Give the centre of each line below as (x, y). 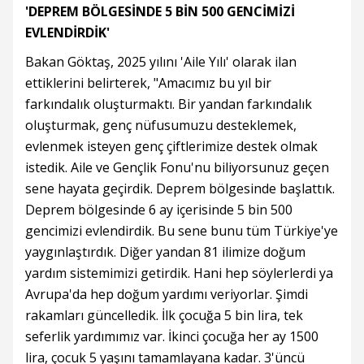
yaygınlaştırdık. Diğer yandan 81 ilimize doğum (165, 252)
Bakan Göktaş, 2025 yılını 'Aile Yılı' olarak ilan (161, 62)
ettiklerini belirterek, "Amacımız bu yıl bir (148, 83)
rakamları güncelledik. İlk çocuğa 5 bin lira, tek (164, 316)
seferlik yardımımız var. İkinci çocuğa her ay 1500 (172, 337)
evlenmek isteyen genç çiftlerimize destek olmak (171, 147)
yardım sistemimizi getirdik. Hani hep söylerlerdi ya (179, 273)
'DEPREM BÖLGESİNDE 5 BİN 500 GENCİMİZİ (160, 12)
